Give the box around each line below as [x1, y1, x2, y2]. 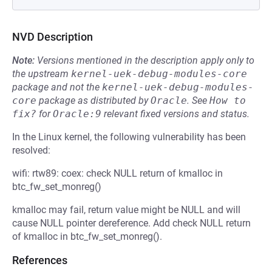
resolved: [12, 144, 50, 156]
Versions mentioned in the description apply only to [37, 55, 254, 66]
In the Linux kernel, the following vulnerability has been [12, 131, 246, 143]
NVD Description [12, 30, 93, 43]
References [12, 254, 67, 267]
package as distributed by [36, 95, 151, 106]
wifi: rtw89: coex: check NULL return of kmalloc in [12, 168, 223, 179]
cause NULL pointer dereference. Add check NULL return [12, 217, 251, 229]
